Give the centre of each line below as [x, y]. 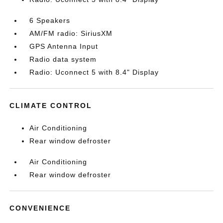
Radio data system [63, 59]
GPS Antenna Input [64, 46]
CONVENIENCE [40, 208]
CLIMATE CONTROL [51, 106]
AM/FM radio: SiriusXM [71, 33]
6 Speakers [50, 20]
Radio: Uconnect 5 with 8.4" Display [94, 72]
